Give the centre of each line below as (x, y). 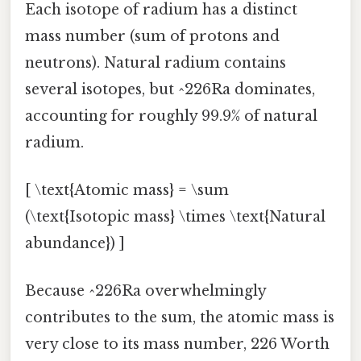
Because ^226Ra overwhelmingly (145, 291)
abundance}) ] (75, 243)
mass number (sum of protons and (152, 36)
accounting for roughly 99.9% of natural (171, 116)
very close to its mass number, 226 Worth (177, 344)
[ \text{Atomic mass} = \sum (127, 190)
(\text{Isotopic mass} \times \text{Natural (175, 216)
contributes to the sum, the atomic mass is (180, 318)
